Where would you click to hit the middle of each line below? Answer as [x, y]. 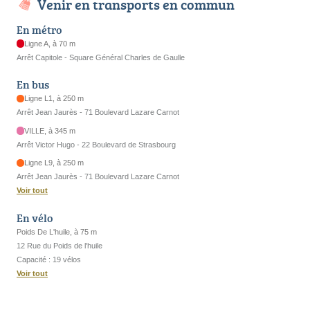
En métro [39, 29]
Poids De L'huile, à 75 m [57, 231]
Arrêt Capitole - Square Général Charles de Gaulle [101, 57]
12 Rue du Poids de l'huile [60, 245]
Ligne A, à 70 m [50, 43]
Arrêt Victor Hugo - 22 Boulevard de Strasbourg [96, 144]
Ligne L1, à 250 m [54, 99]
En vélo [35, 218]
